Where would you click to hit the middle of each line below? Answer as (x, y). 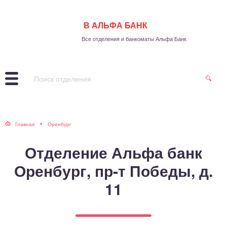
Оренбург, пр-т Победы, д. (113, 171)
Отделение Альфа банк (113, 152)
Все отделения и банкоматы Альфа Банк (134, 39)
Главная (25, 124)
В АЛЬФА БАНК (115, 25)
